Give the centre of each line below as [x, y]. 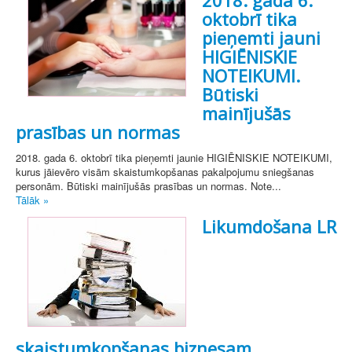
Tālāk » [32, 200]
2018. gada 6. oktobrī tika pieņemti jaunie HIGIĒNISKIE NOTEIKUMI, [174, 158]
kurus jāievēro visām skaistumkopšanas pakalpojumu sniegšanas [165, 172]
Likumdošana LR [269, 227]
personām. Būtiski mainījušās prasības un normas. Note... [148, 186]
